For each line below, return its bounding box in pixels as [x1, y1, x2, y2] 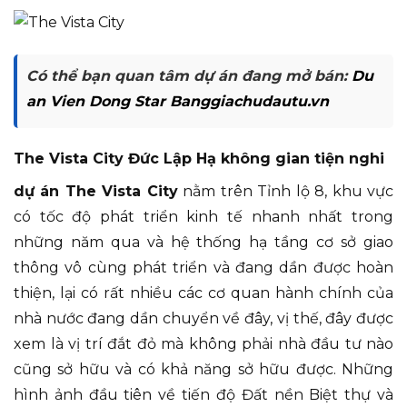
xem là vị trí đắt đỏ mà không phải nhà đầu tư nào [14, 335, 393, 353]
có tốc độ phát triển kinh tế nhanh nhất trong [14, 208, 393, 226]
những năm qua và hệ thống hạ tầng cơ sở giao [14, 233, 393, 252]
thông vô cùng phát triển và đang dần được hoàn [14, 259, 393, 277]
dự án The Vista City [14, 183, 178, 201]
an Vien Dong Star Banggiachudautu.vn [26, 93, 329, 111]
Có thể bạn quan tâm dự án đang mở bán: [26, 67, 352, 85]
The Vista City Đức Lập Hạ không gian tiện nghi [14, 150, 384, 168]
